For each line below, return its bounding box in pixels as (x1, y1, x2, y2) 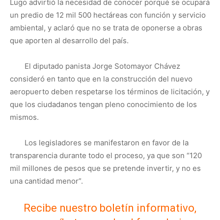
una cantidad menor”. (10, 176, 83, 186)
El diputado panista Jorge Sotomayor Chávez (25, 61, 180, 71)
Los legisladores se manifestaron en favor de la (25, 138, 189, 147)
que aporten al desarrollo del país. (10, 36, 129, 45)
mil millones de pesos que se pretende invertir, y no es (10, 164, 201, 173)
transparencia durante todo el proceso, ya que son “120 (10, 151, 202, 160)
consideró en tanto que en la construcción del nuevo (10, 74, 192, 83)
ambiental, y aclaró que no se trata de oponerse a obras (10, 23, 202, 32)
